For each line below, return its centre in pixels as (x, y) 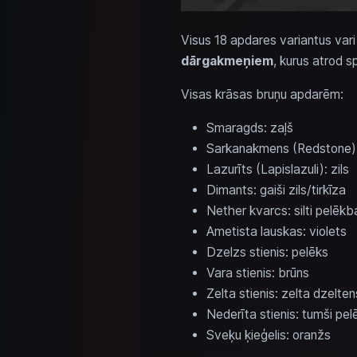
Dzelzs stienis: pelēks (267, 252)
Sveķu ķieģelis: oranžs (268, 335)
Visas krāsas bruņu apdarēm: (262, 94)
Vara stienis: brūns (257, 273)
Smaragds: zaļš (249, 127)
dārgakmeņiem (227, 61)
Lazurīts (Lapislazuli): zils (277, 169)
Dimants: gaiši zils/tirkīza (276, 190)
